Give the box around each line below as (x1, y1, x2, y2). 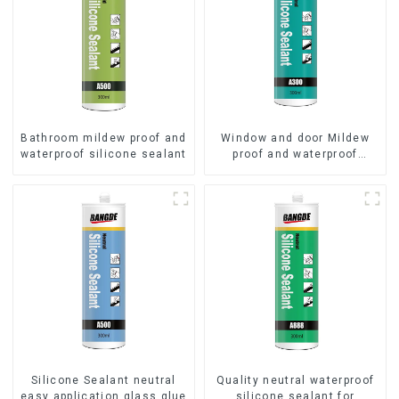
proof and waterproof (232, 148, 358, 161)
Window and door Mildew (220, 132, 370, 145)
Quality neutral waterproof (216, 374, 375, 387)
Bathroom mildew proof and (20, 132, 187, 145)
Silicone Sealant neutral (31, 374, 176, 387)
